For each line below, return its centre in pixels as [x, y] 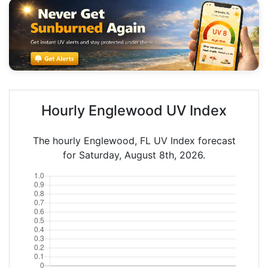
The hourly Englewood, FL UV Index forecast [134, 140]
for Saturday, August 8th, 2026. [134, 155]
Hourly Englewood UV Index [134, 110]
